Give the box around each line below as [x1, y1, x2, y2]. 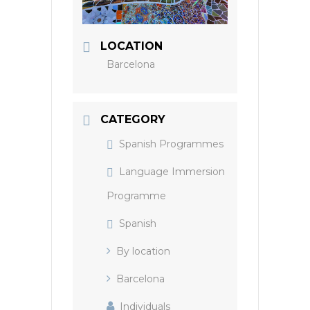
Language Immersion [119, 165, 225, 178]
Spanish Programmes [119, 137, 224, 150]
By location [116, 244, 170, 257]
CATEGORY [100, 112, 165, 126]
